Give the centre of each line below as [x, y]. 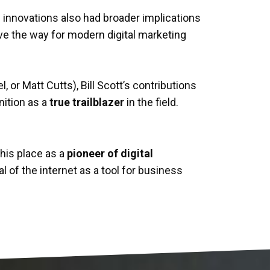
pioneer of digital [110, 153]
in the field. [151, 102]
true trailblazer [87, 102]
